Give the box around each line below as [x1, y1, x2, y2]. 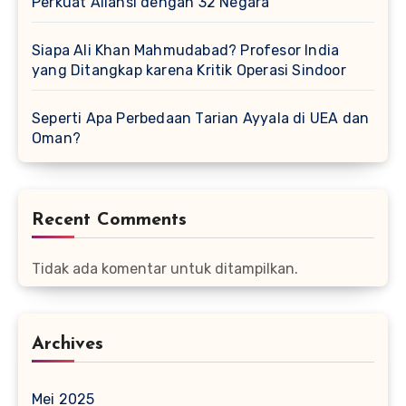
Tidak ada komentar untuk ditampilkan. [32, 260, 298, 278]
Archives [32, 335, 103, 354]
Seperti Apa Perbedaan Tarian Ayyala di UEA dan [32, 110, 370, 128]
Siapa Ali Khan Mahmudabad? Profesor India [32, 42, 340, 60]
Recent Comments [32, 211, 187, 230]
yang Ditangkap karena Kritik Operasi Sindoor [32, 62, 346, 80]
